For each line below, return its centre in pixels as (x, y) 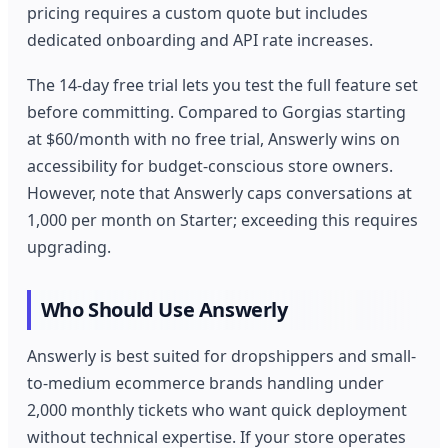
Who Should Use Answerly (164, 310)
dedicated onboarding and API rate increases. (200, 39)
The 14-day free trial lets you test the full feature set (223, 85)
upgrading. (69, 247)
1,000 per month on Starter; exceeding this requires (223, 220)
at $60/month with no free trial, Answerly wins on (214, 139)
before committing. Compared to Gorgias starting (217, 112)
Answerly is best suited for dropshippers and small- (222, 355)
